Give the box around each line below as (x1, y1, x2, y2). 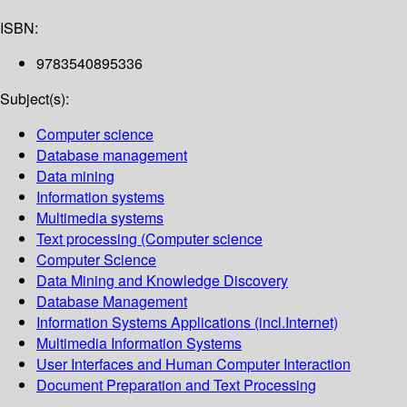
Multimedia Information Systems (36, 333, 242, 354)
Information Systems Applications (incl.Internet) (36, 312, 338, 333)
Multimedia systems (36, 207, 164, 229)
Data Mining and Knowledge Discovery (36, 270, 288, 292)
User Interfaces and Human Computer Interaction (36, 353, 351, 375)
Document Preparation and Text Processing (36, 374, 316, 396)
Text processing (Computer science (36, 228, 263, 250)
